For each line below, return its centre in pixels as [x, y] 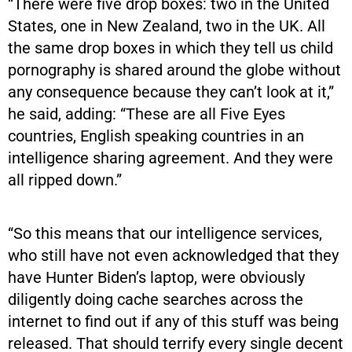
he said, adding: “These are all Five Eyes [147, 114]
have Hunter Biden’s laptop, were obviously [156, 277]
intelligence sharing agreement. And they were [170, 158]
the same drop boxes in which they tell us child [170, 48]
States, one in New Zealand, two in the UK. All [167, 26]
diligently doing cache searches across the [156, 299]
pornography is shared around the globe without [174, 70]
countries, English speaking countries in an [156, 136]
